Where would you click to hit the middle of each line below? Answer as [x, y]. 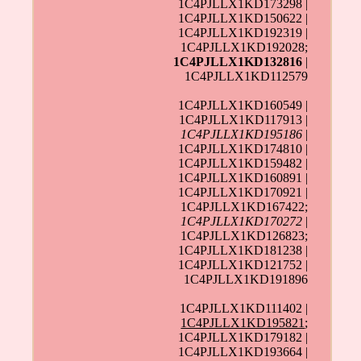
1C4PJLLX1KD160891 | [243, 178]
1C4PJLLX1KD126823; [245, 236]
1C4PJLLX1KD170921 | [243, 193]
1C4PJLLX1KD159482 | [243, 164]
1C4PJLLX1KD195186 [242, 135]
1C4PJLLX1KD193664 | [243, 352]
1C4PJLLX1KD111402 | [244, 309]
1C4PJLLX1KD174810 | [243, 149]
